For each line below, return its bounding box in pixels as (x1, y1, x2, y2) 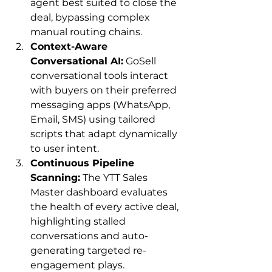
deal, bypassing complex (30, 11, 152, 23)
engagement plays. (30, 259, 124, 271)
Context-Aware (30, 40, 110, 52)
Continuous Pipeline (30, 157, 137, 169)
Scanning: (30, 171, 80, 183)
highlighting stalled (30, 215, 128, 227)
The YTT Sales (80, 171, 150, 183)
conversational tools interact (30, 69, 171, 81)
